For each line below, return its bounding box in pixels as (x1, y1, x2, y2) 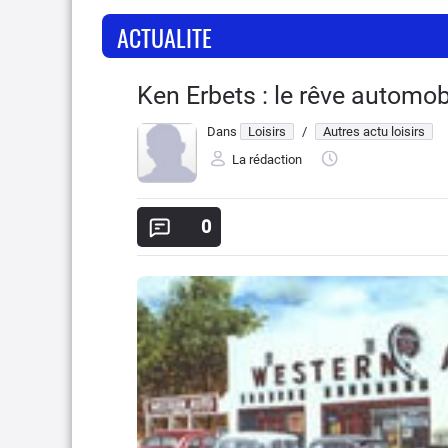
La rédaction (232, 152, 302, 168)
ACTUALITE (117, 19, 212, 55)
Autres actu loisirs (323, 124, 425, 139)
